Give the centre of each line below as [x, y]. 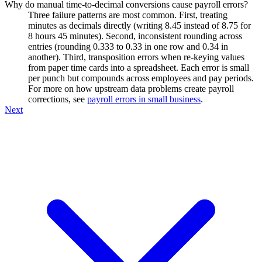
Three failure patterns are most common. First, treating [128, 15]
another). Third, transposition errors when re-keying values [136, 57]
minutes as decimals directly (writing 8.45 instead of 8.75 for [139, 25]
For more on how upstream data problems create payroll [131, 88]
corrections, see [58, 99]
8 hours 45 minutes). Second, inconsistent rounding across [135, 36]
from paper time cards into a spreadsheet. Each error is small [139, 67]
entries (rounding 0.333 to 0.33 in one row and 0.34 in [128, 46]
